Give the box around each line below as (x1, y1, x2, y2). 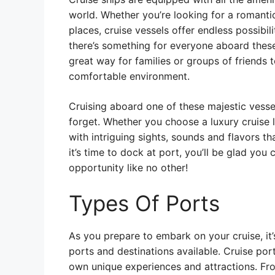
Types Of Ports (69, 190, 220, 216)
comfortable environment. (69, 70, 190, 82)
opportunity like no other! (69, 161, 188, 174)
